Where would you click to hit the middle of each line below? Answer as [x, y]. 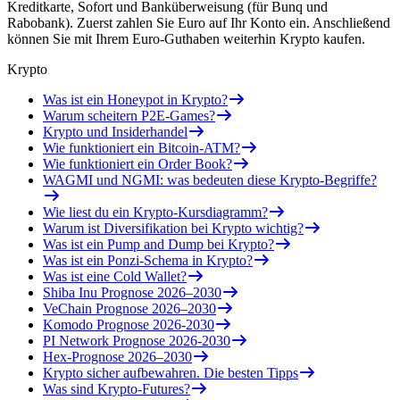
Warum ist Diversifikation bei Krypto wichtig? [173, 228]
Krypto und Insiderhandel [115, 131]
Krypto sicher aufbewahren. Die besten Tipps [171, 372]
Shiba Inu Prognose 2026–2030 [132, 292]
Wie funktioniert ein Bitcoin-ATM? [142, 147]
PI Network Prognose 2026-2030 [137, 340]
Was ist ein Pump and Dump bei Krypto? [158, 244]
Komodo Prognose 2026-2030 [129, 324]
